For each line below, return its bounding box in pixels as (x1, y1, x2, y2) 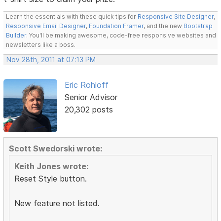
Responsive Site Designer (138, 12, 214, 20)
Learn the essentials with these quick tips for (6, 12, 138, 20)
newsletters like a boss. (6, 40, 76, 48)
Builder (6, 31, 27, 39)
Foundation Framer (87, 22, 144, 30)
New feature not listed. (14, 198, 100, 209)
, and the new (144, 22, 184, 30)
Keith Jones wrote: (14, 161, 89, 172)
